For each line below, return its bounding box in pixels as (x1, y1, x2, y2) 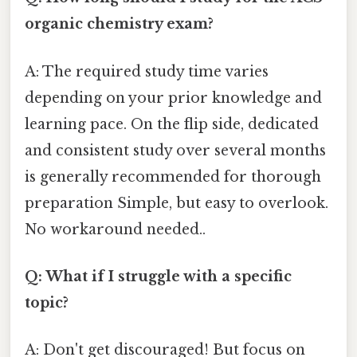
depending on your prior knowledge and (25, 88, 322, 107)
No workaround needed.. (25, 220, 206, 238)
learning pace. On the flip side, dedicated (25, 115, 319, 133)
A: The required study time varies (25, 62, 269, 80)
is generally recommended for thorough (25, 167, 321, 186)
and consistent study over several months (25, 141, 326, 159)
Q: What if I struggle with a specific (25, 267, 292, 285)
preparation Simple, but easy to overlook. (25, 194, 328, 212)
